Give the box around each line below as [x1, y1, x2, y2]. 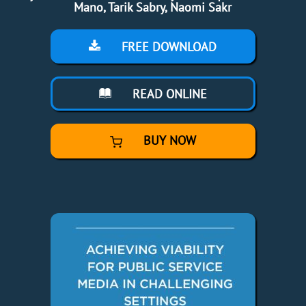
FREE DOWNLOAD [118, 39, 217, 55]
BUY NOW [139, 133, 196, 149]
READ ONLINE [128, 86, 207, 102]
